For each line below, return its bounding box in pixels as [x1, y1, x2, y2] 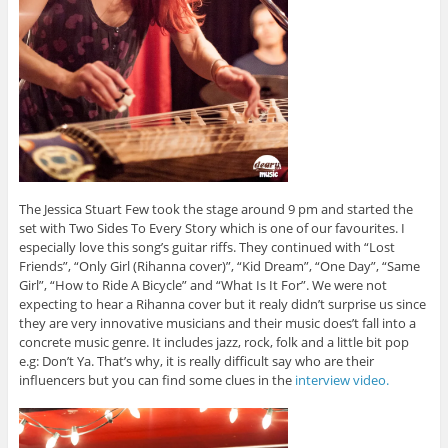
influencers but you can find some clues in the [18, 371, 295, 390]
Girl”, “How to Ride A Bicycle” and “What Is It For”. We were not [18, 276, 387, 295]
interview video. [294, 371, 389, 390]
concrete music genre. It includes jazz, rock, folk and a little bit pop [18, 333, 409, 352]
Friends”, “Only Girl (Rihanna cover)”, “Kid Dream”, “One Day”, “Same [18, 257, 420, 276]
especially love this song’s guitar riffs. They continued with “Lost [18, 238, 395, 257]
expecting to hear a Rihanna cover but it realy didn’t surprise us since [18, 295, 426, 314]
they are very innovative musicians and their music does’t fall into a [18, 314, 416, 333]
